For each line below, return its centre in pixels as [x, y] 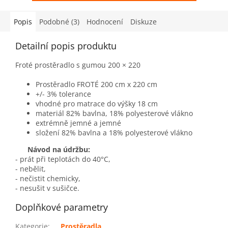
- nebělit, [31, 168]
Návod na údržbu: [53, 149]
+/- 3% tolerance [63, 94]
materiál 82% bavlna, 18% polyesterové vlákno [114, 113]
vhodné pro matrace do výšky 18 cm [97, 103]
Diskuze [144, 21]
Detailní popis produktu [66, 46]
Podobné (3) [59, 21]
